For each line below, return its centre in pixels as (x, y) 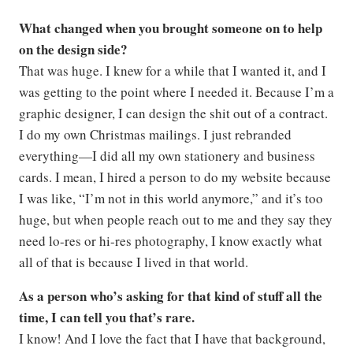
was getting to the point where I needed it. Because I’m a (176, 92)
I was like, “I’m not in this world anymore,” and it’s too (171, 198)
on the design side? (73, 49)
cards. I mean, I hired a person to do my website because (175, 177)
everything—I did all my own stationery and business (167, 156)
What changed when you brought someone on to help (171, 28)
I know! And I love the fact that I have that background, (172, 338)
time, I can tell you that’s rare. (107, 317)
